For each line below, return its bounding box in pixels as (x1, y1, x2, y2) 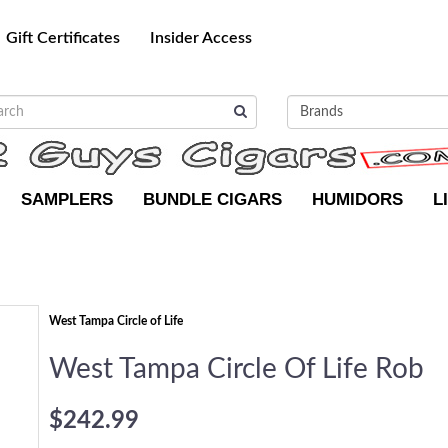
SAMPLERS (21, 190, 113, 209)
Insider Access (150, 30, 252, 46)
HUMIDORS (312, 190, 403, 209)
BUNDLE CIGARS (143, 190, 282, 209)
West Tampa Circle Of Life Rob (49, 355, 424, 383)
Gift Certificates (6, 30, 120, 46)
